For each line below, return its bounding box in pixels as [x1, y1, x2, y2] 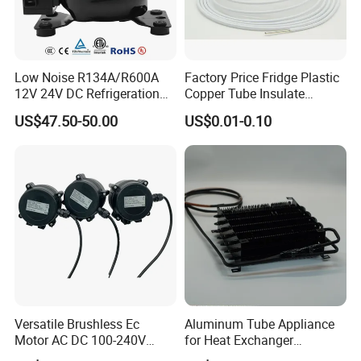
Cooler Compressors [15, 101, 130, 119]
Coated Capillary [184, 101, 278, 119]
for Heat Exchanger [184, 330, 293, 349]
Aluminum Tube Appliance [184, 314, 334, 333]
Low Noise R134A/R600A [15, 68, 160, 87]
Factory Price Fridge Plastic [184, 68, 339, 87]
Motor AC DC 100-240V [15, 330, 147, 349]
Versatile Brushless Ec [15, 314, 140, 333]
